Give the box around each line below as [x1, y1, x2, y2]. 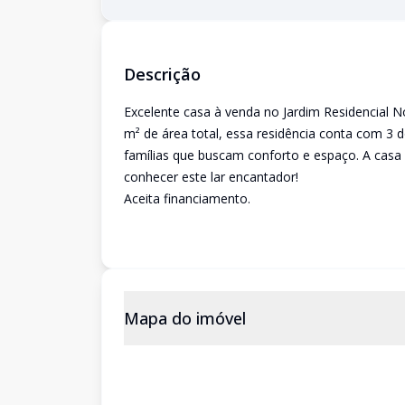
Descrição [124, 63, 201, 85]
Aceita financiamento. [124, 190, 250, 207]
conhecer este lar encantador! [124, 168, 298, 185]
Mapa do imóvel [124, 307, 246, 329]
